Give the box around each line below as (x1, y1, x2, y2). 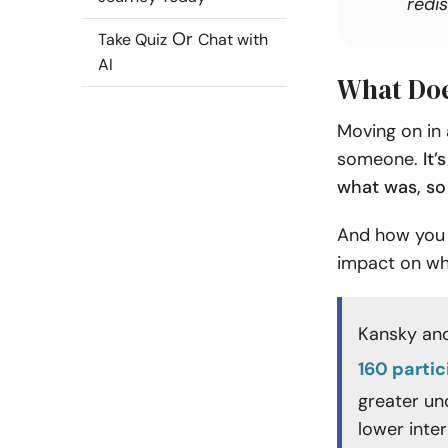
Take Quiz (98, 29, 167, 50)
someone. (337, 147, 423, 171)
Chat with (198, 29, 268, 50)
